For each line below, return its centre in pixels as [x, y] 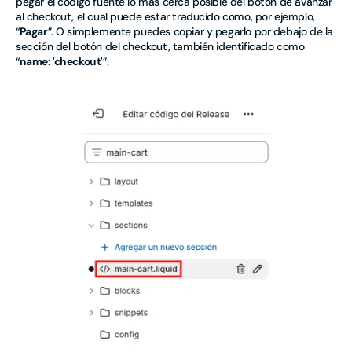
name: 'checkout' [61, 61]
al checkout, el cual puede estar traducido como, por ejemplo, [165, 16]
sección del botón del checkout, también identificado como [160, 46]
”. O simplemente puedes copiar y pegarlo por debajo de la [190, 31]
